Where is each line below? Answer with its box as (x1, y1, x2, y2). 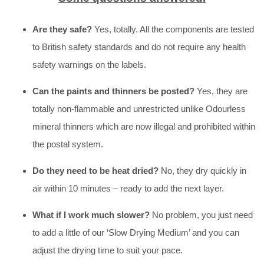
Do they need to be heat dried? (32, 165, 159, 176)
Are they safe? (32, 24, 94, 34)
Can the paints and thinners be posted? (32, 85, 197, 96)
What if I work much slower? (32, 209, 150, 220)
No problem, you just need (150, 209, 253, 220)
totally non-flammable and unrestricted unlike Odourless (32, 103, 246, 114)
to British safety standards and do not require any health (32, 41, 246, 52)
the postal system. (32, 138, 103, 149)
